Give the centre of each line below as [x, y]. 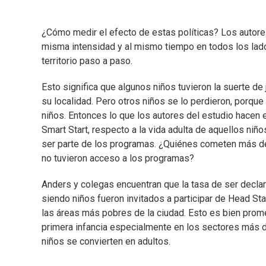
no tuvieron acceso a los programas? [118, 159]
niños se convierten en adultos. [106, 242]
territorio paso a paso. [87, 61]
